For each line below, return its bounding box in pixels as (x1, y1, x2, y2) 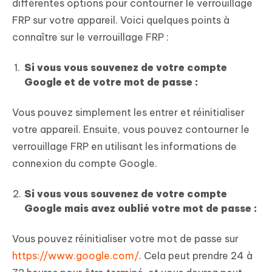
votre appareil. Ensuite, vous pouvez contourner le (12, 123, 250, 135)
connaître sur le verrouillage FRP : (12, 30, 169, 43)
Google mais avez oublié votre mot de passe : (24, 202, 257, 214)
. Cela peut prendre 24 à (139, 249, 253, 262)
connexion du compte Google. (12, 157, 157, 169)
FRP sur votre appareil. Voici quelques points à (12, 13, 229, 26)
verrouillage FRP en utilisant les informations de (12, 140, 237, 152)
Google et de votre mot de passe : (24, 75, 198, 88)
